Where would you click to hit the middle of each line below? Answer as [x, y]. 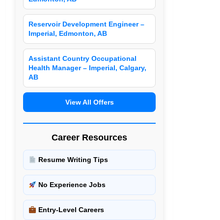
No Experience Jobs [71, 185]
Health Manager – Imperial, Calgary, [88, 68]
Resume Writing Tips [72, 160]
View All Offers [89, 102]
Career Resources [90, 138]
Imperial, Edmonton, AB [68, 34]
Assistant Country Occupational [83, 59]
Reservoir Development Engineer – [87, 24]
